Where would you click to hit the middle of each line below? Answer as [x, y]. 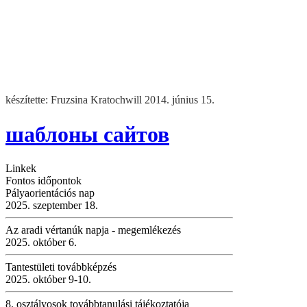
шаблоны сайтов [87, 135]
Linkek [21, 168]
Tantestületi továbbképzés [61, 267]
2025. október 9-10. [48, 279]
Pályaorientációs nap [50, 193]
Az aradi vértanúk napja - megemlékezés [93, 230]
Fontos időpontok [44, 180]
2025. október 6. [41, 242]
